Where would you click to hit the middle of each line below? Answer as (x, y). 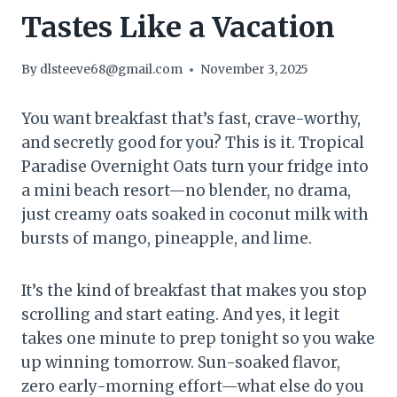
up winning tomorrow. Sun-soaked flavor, (181, 363)
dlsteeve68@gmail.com (112, 70)
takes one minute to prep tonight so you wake (198, 339)
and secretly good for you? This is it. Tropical (193, 143)
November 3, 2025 (255, 70)
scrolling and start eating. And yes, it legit (180, 315)
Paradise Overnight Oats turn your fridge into (195, 167)
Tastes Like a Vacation (178, 27)
